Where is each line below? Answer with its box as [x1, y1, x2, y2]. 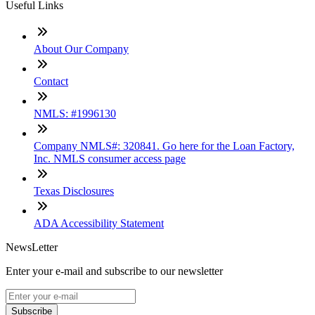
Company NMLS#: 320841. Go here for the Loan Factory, [34, 140, 295, 153]
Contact [34, 75, 68, 88]
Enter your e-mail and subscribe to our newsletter [6, 265, 223, 278]
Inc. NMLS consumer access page [34, 153, 186, 165]
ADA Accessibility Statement [34, 217, 164, 230]
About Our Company [34, 43, 129, 56]
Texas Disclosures [34, 185, 114, 198]
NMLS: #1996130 [34, 108, 116, 120]
